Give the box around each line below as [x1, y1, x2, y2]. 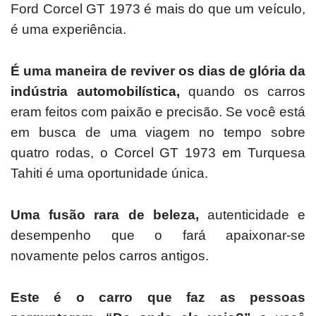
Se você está [226, 104, 305, 120]
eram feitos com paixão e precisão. [11, 104, 226, 120]
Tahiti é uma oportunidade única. [11, 166, 208, 181]
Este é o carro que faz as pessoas [11, 290, 305, 305]
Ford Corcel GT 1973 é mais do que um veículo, [11, 1, 305, 17]
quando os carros [179, 84, 305, 99]
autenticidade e [198, 207, 306, 223]
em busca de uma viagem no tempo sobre [11, 125, 305, 140]
